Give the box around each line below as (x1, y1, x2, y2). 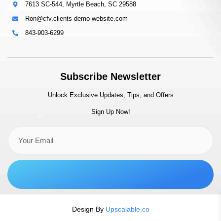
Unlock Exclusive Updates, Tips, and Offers (47, 91, 174, 99)
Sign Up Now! (91, 108, 130, 115)
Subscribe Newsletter (60, 71, 161, 82)
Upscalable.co (105, 205, 149, 213)
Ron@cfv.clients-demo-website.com (25, 15, 128, 23)
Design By (72, 205, 106, 213)
